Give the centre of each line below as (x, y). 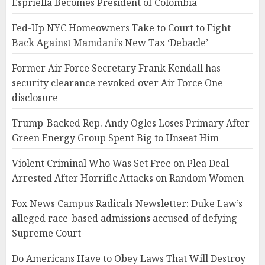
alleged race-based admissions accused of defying (125, 219)
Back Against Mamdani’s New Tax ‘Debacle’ (110, 43)
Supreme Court (46, 233)
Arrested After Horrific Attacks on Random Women (128, 178)
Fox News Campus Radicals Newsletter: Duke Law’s (127, 204)
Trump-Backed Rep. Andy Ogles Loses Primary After (131, 123)
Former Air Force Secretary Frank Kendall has (116, 68)
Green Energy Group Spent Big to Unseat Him (115, 138)
